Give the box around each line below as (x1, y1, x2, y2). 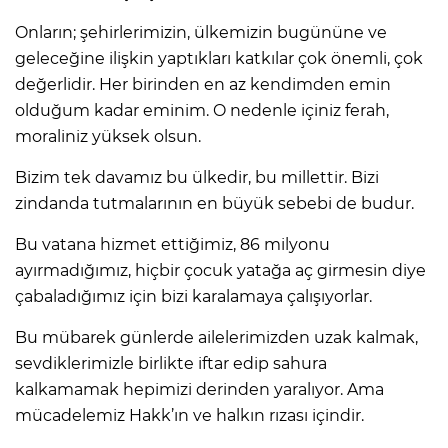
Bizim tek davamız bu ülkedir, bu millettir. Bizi (15, 167, 379, 187)
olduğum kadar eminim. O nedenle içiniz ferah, (15, 100, 389, 120)
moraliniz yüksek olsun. (15, 126, 201, 146)
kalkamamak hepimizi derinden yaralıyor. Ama (15, 379, 384, 399)
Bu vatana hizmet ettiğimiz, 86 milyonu (15, 234, 330, 254)
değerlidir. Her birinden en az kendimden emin (15, 74, 391, 94)
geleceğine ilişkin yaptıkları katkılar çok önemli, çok (15, 48, 423, 68)
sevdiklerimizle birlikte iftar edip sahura (15, 353, 327, 373)
